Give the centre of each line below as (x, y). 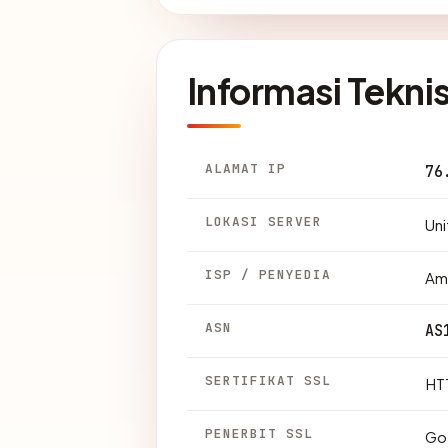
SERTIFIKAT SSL (268, 381)
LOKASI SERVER (264, 222)
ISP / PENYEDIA (268, 275)
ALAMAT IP (246, 169)
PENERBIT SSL (259, 434)
